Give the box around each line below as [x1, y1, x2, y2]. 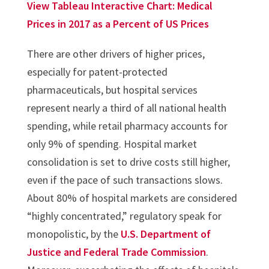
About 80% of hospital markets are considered [26, 191, 237, 205]
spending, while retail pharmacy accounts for [26, 119, 228, 133]
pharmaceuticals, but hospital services [26, 83, 198, 97]
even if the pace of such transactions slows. [26, 173, 223, 187]
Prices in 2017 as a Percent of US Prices [26, 17, 209, 31]
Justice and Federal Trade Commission [26, 245, 206, 259]
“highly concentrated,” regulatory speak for [26, 209, 222, 223]
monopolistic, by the [26, 227, 121, 241]
